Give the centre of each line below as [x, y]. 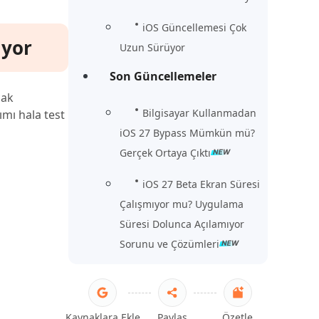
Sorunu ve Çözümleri [169, 244]
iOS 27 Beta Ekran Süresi [201, 184]
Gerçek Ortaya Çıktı [165, 153]
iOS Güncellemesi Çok [194, 28]
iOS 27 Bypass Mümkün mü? [187, 133]
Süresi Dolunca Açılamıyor [182, 224]
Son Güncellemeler [163, 77]
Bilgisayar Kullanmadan [199, 113]
